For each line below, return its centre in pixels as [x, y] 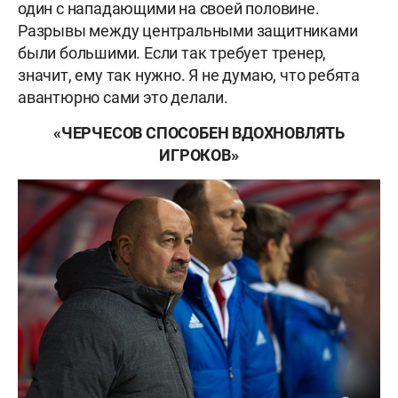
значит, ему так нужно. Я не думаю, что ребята [189, 76]
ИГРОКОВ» [199, 155]
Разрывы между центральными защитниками [188, 31]
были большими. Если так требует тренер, [172, 53]
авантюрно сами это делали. [123, 98]
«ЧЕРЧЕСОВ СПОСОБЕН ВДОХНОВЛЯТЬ [199, 133]
